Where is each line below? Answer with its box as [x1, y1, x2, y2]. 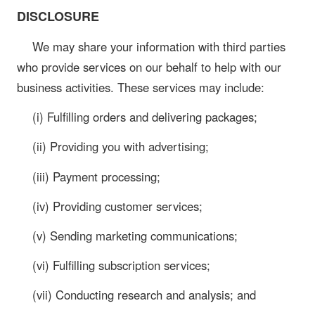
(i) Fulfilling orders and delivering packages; [32, 108, 257, 126]
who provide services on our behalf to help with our [17, 58, 281, 76]
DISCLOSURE [17, 6, 99, 25]
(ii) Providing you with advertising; [32, 138, 209, 155]
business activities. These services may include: [17, 79, 264, 96]
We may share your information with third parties [32, 38, 285, 56]
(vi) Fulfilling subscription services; [32, 257, 210, 274]
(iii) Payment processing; [32, 167, 160, 185]
